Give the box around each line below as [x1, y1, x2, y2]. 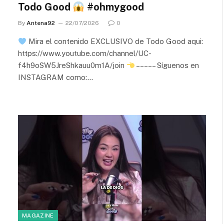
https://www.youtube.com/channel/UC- [18, 49, 151, 57]
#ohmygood [84, 1, 144, 13]
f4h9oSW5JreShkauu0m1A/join [18, 61, 126, 69]
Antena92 [26, 19, 55, 26]
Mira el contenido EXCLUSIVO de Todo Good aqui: [26, 37, 203, 45]
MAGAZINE [22, 212, 54, 218]
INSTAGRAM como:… [18, 73, 93, 81]
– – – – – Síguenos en [135, 61, 199, 69]
